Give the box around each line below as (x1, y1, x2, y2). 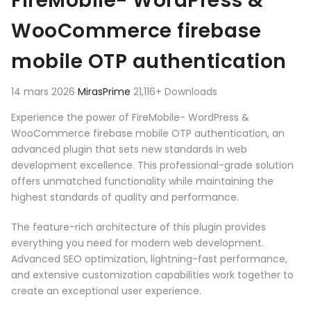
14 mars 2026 (11, 85, 78, 99)
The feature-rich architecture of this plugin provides (11, 220, 266, 235)
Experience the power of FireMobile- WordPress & (11, 110, 249, 125)
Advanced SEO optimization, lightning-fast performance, (11, 252, 287, 267)
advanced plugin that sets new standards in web (11, 142, 247, 157)
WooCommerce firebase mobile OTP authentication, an (11, 126, 285, 141)
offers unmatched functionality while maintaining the (11, 174, 274, 189)
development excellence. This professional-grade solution (11, 158, 294, 173)
